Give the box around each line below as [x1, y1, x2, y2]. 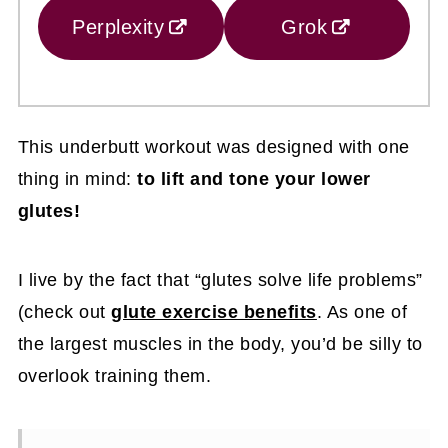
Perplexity [72, 15, 165, 38]
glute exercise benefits [111, 302, 317, 322]
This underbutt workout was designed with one [17, 137, 410, 157]
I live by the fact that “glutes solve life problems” [17, 270, 423, 290]
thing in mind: [17, 169, 138, 189]
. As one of [316, 302, 408, 322]
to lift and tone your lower [137, 169, 371, 189]
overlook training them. [17, 366, 212, 386]
